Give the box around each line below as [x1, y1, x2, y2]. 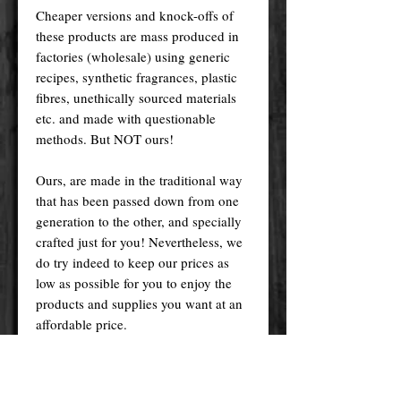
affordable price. [36, 314, 127, 333]
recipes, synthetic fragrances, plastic [36, 67, 237, 86]
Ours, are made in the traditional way [36, 170, 243, 189]
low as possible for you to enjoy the [36, 273, 232, 292]
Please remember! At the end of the [36, 355, 233, 374]
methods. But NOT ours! [36, 129, 174, 148]
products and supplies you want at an [36, 294, 243, 312]
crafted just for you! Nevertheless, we [36, 232, 243, 251]
